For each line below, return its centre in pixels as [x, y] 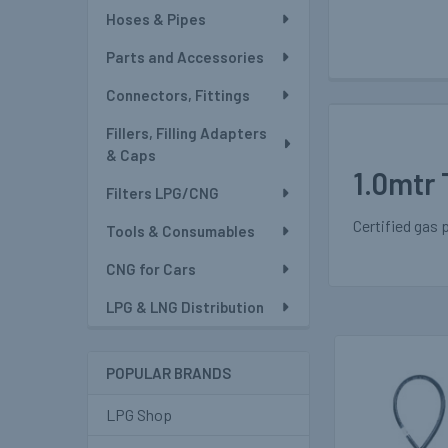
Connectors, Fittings [178, 95]
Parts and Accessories [185, 57]
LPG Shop [139, 414]
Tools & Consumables [180, 231]
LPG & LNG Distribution [185, 307]
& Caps [131, 155]
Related [370, 385]
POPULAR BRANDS [168, 373]
